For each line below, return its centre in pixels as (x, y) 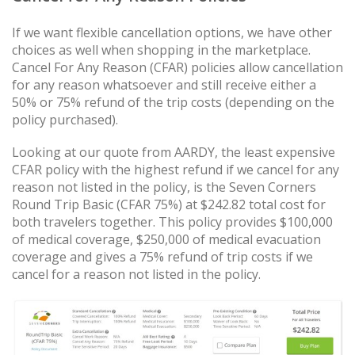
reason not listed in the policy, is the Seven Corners (164, 187)
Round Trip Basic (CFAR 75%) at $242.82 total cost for (169, 204)
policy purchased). (65, 119)
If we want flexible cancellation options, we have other (172, 32)
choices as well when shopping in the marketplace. (161, 50)
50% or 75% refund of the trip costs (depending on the (173, 102)
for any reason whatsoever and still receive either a (164, 84)
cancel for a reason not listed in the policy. (136, 274)
